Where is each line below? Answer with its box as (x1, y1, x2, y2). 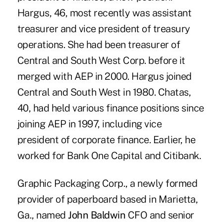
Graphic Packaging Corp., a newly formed (17, 177, 198, 190)
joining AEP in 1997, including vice (17, 118, 162, 130)
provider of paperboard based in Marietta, (17, 193, 198, 206)
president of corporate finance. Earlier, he (17, 134, 196, 146)
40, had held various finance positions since (17, 102, 204, 114)
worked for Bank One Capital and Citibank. (17, 150, 201, 162)
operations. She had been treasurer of (17, 39, 180, 51)
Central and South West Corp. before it (17, 55, 185, 67)
